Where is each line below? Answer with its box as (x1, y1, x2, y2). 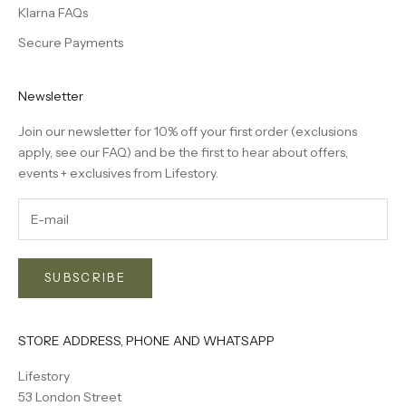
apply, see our (18, 144, 102, 161)
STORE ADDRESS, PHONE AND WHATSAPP (18, 332, 275, 349)
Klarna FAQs (18, 5, 88, 22)
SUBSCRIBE (44, 270, 127, 285)
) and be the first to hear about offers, (126, 144, 348, 161)
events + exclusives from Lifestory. (18, 165, 218, 182)
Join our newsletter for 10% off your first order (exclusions (18, 123, 357, 140)
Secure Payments (18, 34, 123, 52)
